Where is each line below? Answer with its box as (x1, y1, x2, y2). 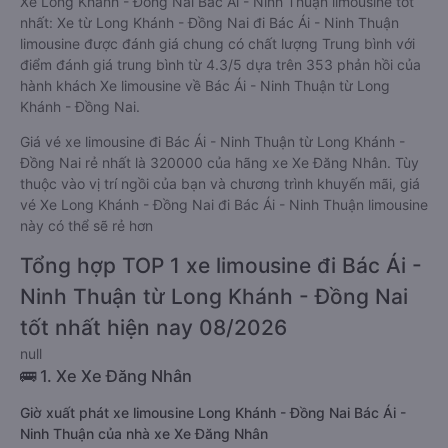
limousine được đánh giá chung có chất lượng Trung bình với (20, 35, 415, 52)
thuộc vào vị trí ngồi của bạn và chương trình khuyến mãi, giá (20, 175, 420, 192)
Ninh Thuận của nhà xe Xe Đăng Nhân (20, 425, 268, 442)
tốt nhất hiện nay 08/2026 (20, 315, 287, 340)
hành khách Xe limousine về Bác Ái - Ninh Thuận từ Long (20, 77, 390, 94)
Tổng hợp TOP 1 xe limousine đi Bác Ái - (20, 253, 422, 278)
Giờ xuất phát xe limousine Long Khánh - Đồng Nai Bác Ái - (20, 404, 406, 421)
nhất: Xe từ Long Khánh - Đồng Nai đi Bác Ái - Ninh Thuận (20, 14, 399, 31)
